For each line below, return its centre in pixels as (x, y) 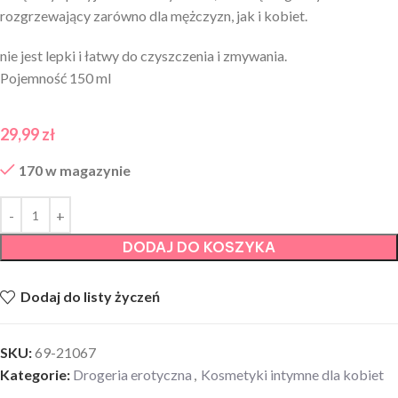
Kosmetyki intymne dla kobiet (292, 374)
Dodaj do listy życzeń (91, 297)
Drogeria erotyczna (132, 374)
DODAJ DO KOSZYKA (199, 247)
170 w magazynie (75, 171)
